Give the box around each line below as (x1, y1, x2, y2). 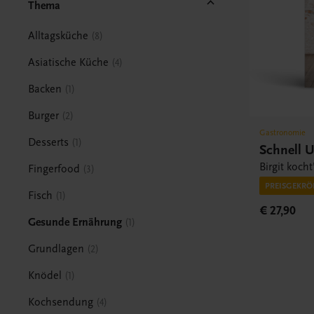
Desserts (28, 135, 69, 149)
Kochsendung (28, 295, 94, 308)
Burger (28, 109, 60, 122)
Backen (28, 82, 62, 95)
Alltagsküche (28, 29, 89, 42)
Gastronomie (259, 128, 306, 138)
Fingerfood (28, 162, 81, 175)
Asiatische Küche (28, 55, 109, 69)
